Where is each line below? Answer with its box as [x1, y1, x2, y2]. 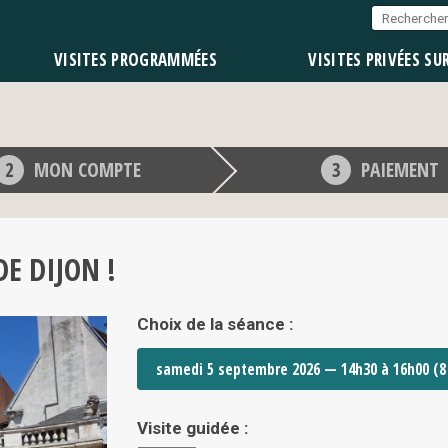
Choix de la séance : [136, 314, 293, 334]
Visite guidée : [136, 418, 248, 438]
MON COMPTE [34, 156, 142, 183]
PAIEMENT [361, 156, 440, 183]
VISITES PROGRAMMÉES [53, 48, 217, 71]
